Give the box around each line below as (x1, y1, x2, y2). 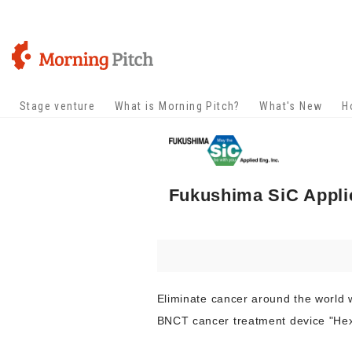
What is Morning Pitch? (114, 100, 240, 112)
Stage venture (20, 100, 96, 112)
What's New (259, 100, 323, 112)
